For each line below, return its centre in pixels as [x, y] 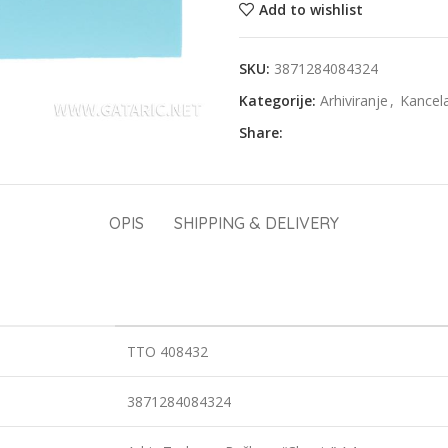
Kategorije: [277, 100]
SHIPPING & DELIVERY [256, 223]
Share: [261, 132]
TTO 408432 [167, 351]
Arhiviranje [354, 100]
